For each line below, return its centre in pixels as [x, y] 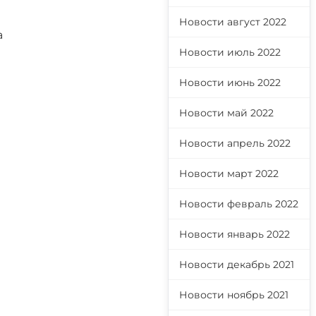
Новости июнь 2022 [230, 83]
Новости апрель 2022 [235, 143]
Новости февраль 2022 [239, 204]
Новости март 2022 [229, 174]
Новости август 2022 [233, 22]
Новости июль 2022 [230, 52]
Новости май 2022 [226, 113]
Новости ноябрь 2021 [234, 295]
